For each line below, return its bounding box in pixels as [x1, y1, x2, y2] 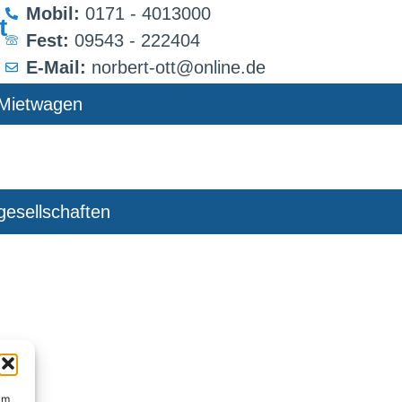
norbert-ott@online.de [85, 57, 266, 77]
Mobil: [25, 4, 80, 23]
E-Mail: [25, 57, 86, 77]
